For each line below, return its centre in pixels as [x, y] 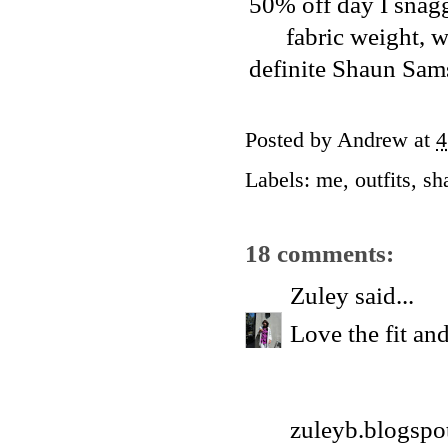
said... [381, 296]
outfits [383, 180]
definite [290, 69]
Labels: [280, 180]
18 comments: [319, 253]
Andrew [372, 140]
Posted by [291, 140]
